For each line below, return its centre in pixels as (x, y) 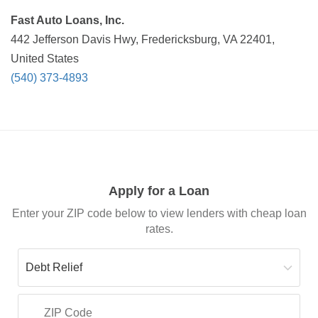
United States (45, 59)
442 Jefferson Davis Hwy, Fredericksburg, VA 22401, (143, 39)
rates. (159, 229)
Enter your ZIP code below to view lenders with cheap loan (159, 213)
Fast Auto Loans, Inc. (67, 20)
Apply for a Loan (159, 191)
